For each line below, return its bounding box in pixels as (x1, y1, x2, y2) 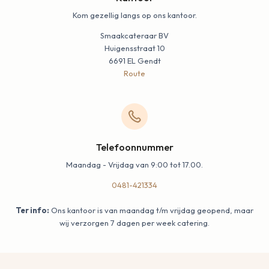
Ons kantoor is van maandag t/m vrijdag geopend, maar (49, 205, 253, 215)
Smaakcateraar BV (100, 30, 169, 40)
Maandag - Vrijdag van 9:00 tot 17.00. (66, 160, 203, 169)
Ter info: (16, 205, 49, 215)
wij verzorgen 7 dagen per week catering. (59, 218, 210, 228)
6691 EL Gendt (108, 55, 161, 65)
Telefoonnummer (95, 141, 174, 153)
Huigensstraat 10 (104, 43, 165, 53)
